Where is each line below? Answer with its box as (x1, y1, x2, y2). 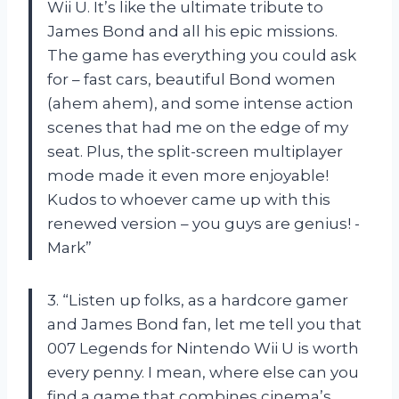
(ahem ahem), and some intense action (47, 94, 354, 112)
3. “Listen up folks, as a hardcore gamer (47, 290, 348, 309)
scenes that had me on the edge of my (47, 118, 348, 136)
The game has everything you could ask (47, 45, 356, 64)
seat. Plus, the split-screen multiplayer (47, 142, 343, 160)
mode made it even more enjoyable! (47, 166, 329, 184)
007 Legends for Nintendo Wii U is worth (47, 338, 359, 357)
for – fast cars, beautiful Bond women (47, 69, 336, 88)
